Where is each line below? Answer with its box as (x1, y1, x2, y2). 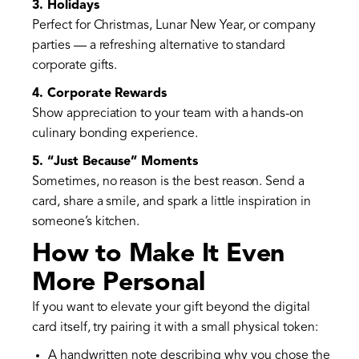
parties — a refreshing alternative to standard (32, 39, 286, 53)
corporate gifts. (32, 59, 118, 73)
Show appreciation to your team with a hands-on (32, 107, 305, 121)
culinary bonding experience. (32, 127, 198, 141)
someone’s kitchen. (32, 216, 140, 229)
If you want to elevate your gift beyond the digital (32, 301, 310, 315)
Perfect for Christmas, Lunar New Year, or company (32, 19, 317, 33)
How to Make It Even (32, 242, 285, 268)
